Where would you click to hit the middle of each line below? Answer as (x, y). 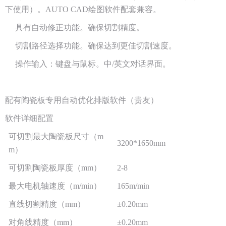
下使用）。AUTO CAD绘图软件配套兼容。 (83, 9)
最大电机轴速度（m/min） (55, 186)
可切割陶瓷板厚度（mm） (55, 167)
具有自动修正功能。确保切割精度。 (75, 27)
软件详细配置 (29, 118)
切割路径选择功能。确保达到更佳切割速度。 (91, 45)
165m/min (133, 186)
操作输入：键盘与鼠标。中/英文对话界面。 (88, 64)
